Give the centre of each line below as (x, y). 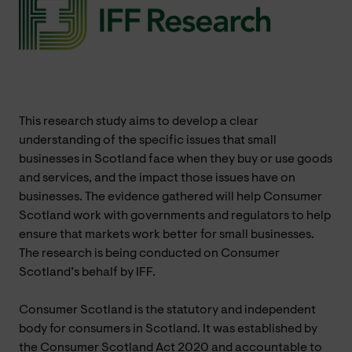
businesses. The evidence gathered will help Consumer (170, 197)
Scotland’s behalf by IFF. (87, 272)
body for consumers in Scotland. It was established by (168, 329)
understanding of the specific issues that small (148, 140)
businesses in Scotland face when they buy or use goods (176, 159)
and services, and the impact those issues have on (157, 178)
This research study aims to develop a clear (139, 121)
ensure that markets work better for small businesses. (167, 235)
